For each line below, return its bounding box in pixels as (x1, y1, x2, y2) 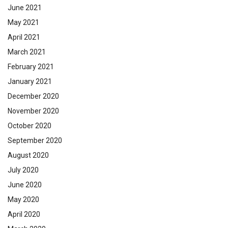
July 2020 (8, 166, 39, 175)
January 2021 (8, 77, 52, 86)
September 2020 (8, 136, 62, 145)
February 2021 (8, 63, 54, 71)
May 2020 (8, 195, 39, 204)
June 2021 (8, 4, 42, 12)
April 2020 (8, 210, 40, 219)
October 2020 (8, 122, 51, 130)
